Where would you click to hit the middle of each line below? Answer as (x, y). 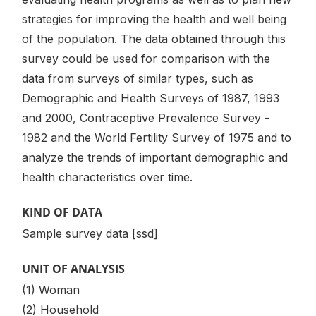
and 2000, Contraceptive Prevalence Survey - (146, 117)
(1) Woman (51, 290)
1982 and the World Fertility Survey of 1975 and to (157, 137)
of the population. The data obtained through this (154, 38)
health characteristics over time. (107, 177)
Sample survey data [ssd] (90, 233)
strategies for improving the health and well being (154, 19)
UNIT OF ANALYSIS (73, 268)
